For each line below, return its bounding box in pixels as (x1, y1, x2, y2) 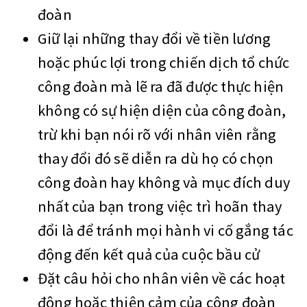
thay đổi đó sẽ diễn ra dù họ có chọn (38, 149, 274, 169)
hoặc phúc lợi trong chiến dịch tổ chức (38, 53, 290, 73)
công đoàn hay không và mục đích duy (38, 173, 290, 193)
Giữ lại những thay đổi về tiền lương (38, 29, 271, 49)
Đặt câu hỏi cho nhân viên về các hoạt (38, 269, 286, 288)
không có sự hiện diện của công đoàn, (38, 101, 286, 121)
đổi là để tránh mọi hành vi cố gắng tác (38, 221, 293, 241)
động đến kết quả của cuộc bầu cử (38, 245, 260, 265)
